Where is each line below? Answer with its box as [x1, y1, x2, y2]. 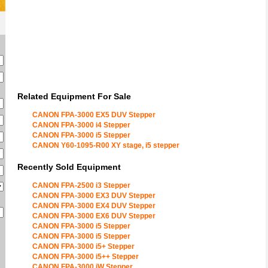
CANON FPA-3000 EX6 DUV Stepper [32, 212, 156, 220]
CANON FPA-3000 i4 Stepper [32, 121, 130, 129]
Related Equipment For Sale [17, 92, 131, 101]
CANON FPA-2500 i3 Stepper [32, 181, 130, 190]
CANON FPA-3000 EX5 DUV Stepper [32, 111, 156, 119]
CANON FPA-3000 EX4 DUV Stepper [32, 202, 156, 210]
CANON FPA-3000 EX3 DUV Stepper [32, 191, 156, 200]
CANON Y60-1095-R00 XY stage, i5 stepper [32, 141, 179, 150]
